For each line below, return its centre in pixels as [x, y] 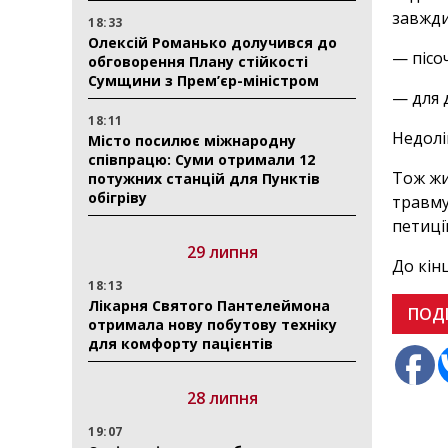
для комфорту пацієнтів [180, 343]
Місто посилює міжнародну [192, 140]
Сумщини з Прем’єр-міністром [203, 80]
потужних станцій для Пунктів [204, 178]
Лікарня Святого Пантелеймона [209, 305]
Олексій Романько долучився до [212, 42]
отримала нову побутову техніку [212, 324]
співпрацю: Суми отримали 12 [201, 159]
